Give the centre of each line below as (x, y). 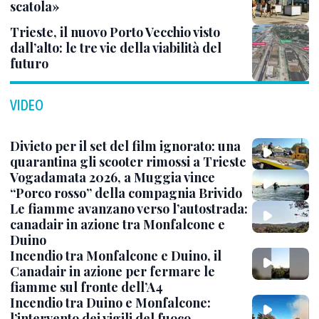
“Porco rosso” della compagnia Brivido (126, 193)
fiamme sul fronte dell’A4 (87, 287)
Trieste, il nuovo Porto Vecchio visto (115, 32)
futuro (29, 63)
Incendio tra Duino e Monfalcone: (110, 303)
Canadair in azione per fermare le (113, 272)
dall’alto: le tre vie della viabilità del (116, 47)
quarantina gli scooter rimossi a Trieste (128, 161)
